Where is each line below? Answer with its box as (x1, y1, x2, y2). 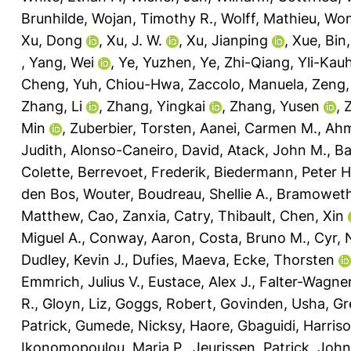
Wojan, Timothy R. (92, 9, 213, 27)
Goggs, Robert (115, 295, 212, 312)
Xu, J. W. (107, 31, 162, 49)
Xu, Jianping (186, 31, 268, 49)
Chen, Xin (280, 207, 344, 224)
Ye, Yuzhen (118, 53, 192, 71)
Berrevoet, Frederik (78, 163, 206, 180)
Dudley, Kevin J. (21, 251, 125, 268)
